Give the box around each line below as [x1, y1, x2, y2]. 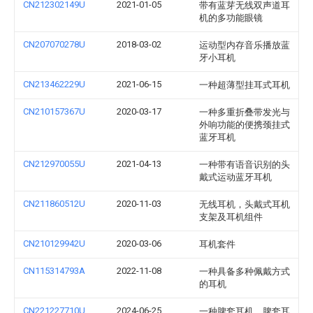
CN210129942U [23, 238, 85, 249]
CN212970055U [23, 159, 85, 169]
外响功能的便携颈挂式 [199, 119, 290, 130]
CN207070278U [23, 39, 85, 50]
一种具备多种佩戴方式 [199, 266, 290, 277]
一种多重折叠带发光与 [199, 107, 290, 117]
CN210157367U [23, 106, 85, 117]
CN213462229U [23, 79, 85, 89]
